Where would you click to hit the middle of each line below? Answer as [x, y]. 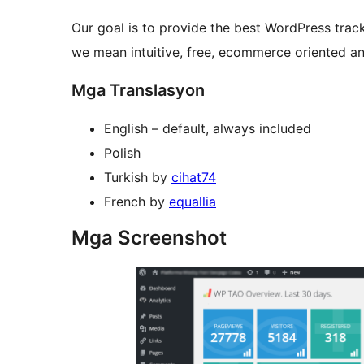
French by [136, 202]
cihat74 [194, 178]
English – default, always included [208, 129]
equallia [193, 202]
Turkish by [138, 178]
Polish [122, 153]
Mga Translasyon [138, 91]
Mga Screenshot [149, 238]
